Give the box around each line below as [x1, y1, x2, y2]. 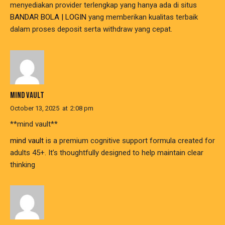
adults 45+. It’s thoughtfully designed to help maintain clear [10, 148, 203, 157]
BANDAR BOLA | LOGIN [10, 13, 86, 22]
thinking [10, 160, 35, 169]
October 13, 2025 [10, 104, 59, 112]
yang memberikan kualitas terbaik [86, 13, 198, 22]
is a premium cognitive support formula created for [44, 136, 215, 145]
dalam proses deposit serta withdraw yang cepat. [10, 25, 172, 34]
